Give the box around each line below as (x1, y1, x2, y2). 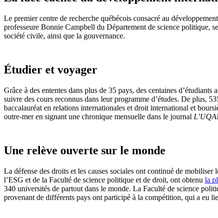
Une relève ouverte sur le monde (4, 144, 165, 157)
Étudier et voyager (4, 63, 97, 76)
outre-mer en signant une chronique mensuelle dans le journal (4, 112, 194, 121)
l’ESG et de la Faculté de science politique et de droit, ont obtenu (4, 175, 205, 184)
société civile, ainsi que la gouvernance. (4, 32, 125, 40)
